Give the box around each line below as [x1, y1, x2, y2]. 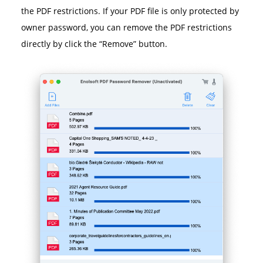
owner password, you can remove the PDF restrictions [21, 22, 232, 33]
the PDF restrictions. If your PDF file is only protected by [21, 5, 239, 17]
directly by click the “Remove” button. [21, 38, 167, 50]
